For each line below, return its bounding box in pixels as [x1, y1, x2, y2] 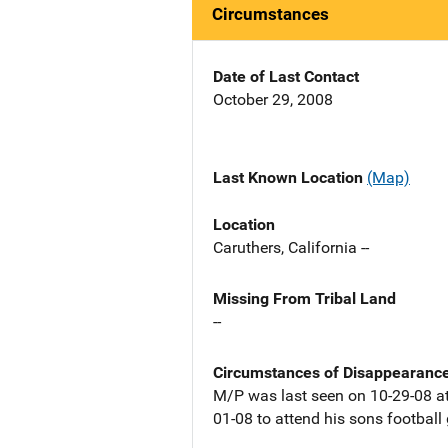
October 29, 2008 [213, 90, 333, 110]
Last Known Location [213, 168, 367, 188]
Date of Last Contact [213, 67, 359, 87]
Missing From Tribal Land [213, 288, 396, 308]
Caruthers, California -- [213, 237, 369, 257]
